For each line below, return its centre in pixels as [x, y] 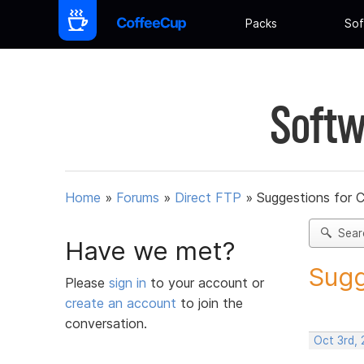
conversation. [106, 323]
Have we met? [150, 251]
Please [87, 282]
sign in [130, 282]
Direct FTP [208, 198]
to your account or [207, 282]
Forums [138, 198]
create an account [121, 303]
